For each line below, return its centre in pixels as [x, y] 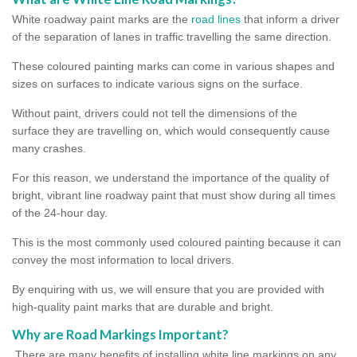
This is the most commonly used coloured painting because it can [177, 242]
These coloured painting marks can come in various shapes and [173, 66]
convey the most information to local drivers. [123, 259]
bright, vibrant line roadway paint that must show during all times [174, 195]
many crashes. [49, 148]
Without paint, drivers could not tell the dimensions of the [155, 113]
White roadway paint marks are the [102, 19]
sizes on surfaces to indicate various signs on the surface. [157, 83]
